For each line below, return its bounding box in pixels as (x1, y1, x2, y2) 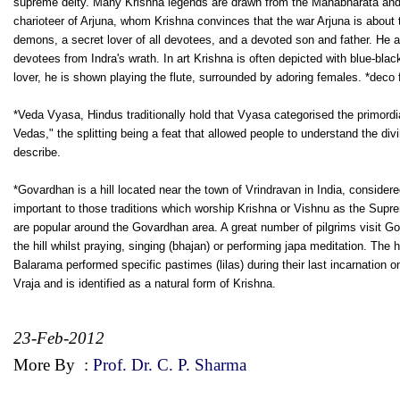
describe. (13, 145, 61, 159)
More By (13, 354, 79, 374)
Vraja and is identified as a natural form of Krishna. (13, 276, 276, 290)
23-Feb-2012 (13, 328, 104, 347)
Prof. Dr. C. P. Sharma (93, 354, 246, 374)
